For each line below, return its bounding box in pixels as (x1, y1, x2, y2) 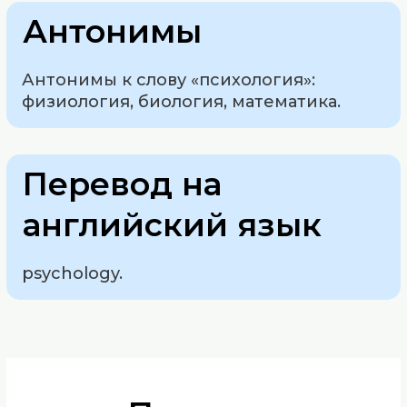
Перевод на (23, 164, 223, 203)
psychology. (22, 263, 124, 283)
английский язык (23, 204, 323, 244)
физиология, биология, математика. (22, 92, 342, 113)
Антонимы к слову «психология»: (22, 70, 316, 91)
